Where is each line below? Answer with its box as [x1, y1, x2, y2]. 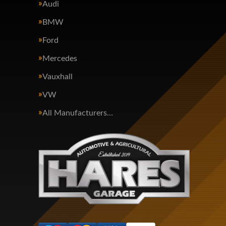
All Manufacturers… [42, 109, 113, 117]
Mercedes [42, 54, 77, 63]
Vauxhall [42, 73, 73, 81]
